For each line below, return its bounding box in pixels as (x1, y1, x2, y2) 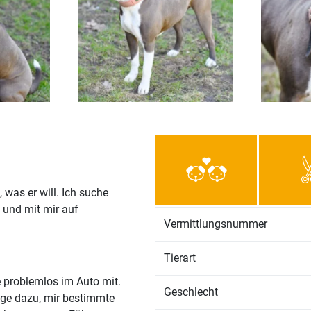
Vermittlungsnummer (164, 217, 267, 230)
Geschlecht (164, 285, 218, 299)
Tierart (164, 251, 196, 264)
